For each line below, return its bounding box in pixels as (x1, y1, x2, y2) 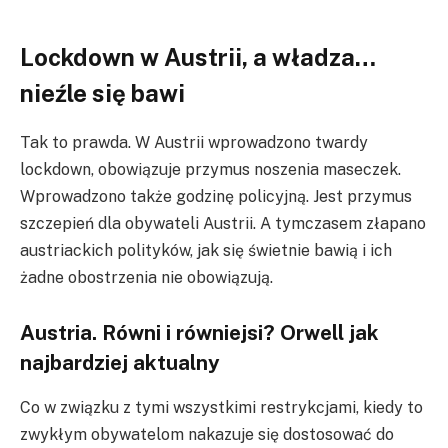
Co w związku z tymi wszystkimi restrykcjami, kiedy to (20, 397, 423, 417)
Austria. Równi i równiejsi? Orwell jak (20, 320, 379, 346)
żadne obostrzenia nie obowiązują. (20, 267, 273, 287)
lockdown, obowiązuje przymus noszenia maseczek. (20, 159, 401, 179)
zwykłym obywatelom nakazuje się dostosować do (20, 424, 394, 444)
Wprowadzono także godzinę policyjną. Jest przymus (20, 186, 412, 206)
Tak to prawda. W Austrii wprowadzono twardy (20, 132, 368, 152)
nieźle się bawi (20, 78, 185, 107)
